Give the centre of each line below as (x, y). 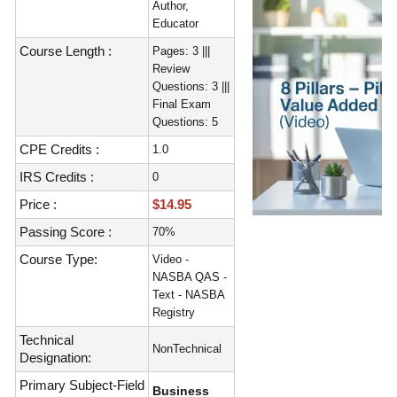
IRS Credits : (57, 177)
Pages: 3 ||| (182, 51)
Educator (176, 23)
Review (171, 69)
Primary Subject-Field (82, 385)
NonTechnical (187, 349)
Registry (174, 312)
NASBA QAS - (190, 277)
